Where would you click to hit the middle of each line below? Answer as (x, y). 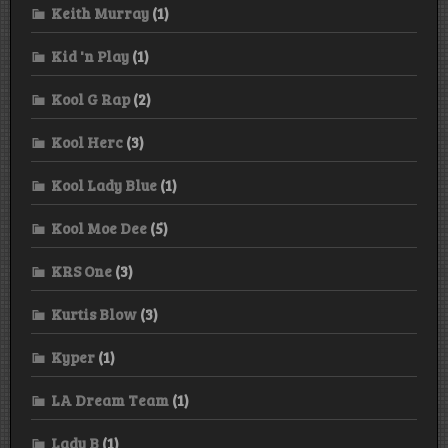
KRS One (81, 270)
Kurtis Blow (94, 313)
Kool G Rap (90, 98)
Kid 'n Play (90, 55)
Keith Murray (100, 12)
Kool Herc (87, 141)
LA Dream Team (110, 399)
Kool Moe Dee (99, 227)
